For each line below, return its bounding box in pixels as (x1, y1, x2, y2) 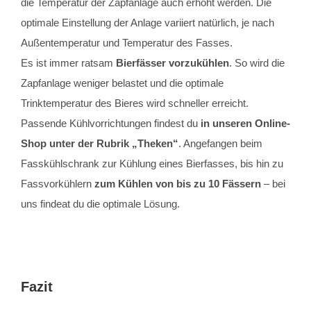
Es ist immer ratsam (21, 57, 116, 69)
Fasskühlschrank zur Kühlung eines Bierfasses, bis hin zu (21, 158, 283, 170)
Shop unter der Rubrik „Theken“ (21, 137, 178, 150)
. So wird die (229, 57, 285, 69)
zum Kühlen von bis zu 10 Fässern (94, 178, 261, 190)
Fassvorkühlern (21, 178, 94, 190)
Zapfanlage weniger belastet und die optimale (21, 77, 224, 90)
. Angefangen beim (178, 137, 262, 150)
